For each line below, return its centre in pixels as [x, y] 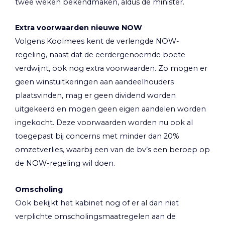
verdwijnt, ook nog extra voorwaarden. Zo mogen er [111, 69]
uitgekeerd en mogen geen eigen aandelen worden [110, 109]
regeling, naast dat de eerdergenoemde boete [100, 55]
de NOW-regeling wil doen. [65, 163]
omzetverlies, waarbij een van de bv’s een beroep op [113, 150]
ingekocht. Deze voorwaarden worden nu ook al [104, 123]
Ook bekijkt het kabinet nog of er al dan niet [97, 203]
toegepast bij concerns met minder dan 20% [97, 136]
